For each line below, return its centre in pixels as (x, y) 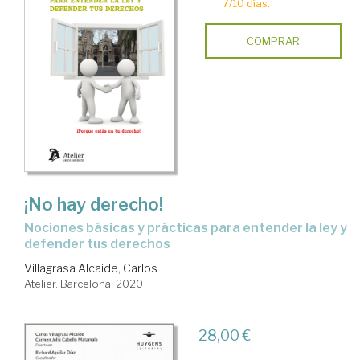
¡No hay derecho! (94, 205)
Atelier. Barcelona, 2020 (84, 284)
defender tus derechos (97, 244)
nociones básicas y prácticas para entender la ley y (29, 228)
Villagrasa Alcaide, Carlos (91, 268)
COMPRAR (273, 41)
